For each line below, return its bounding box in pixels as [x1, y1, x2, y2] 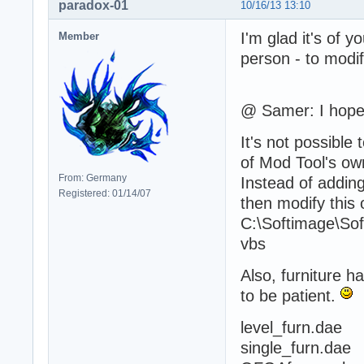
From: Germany [58, 171, 127, 184]
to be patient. [240, 286, 340, 305]
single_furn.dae [240, 338, 351, 357]
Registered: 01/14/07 [58, 187, 151, 199]
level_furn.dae [240, 318, 342, 336]
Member [58, 29, 99, 42]
